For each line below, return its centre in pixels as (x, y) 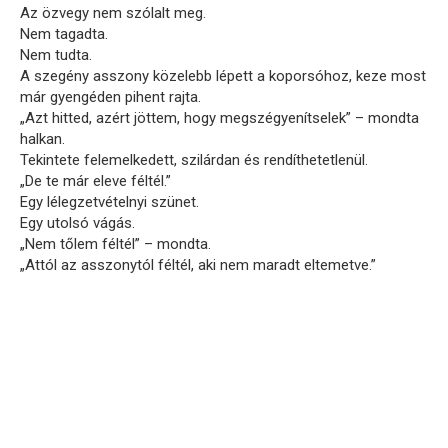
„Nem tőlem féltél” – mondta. (115, 243)
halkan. (42, 138)
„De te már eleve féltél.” (95, 180)
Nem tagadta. (64, 33)
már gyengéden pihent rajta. (110, 96)
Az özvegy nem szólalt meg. (113, 12)
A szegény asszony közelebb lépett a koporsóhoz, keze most (223, 75)
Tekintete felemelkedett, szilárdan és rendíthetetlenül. (194, 159)
